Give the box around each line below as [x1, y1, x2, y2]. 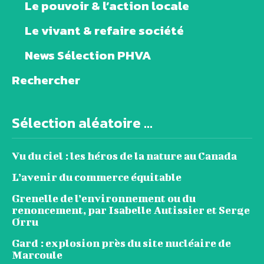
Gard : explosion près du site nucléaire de [12, 236, 231, 249]
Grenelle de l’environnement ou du [12, 192, 196, 204]
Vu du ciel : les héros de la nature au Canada [12, 149, 237, 162]
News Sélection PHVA [25, 45, 151, 64]
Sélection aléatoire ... [12, 112, 153, 133]
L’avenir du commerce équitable [12, 170, 181, 183]
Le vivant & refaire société [25, 21, 184, 39]
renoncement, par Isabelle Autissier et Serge [12, 203, 250, 216]
